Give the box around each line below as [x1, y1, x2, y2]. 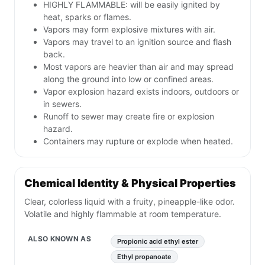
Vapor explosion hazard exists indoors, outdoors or [43, 86, 239, 97]
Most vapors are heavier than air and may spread [43, 62, 234, 72]
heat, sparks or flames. [43, 12, 131, 22]
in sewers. [43, 99, 82, 109]
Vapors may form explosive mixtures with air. [43, 24, 215, 35]
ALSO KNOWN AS [28, 234, 91, 244]
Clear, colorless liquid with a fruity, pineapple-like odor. [24, 196, 235, 207]
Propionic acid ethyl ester [117, 237, 198, 246]
